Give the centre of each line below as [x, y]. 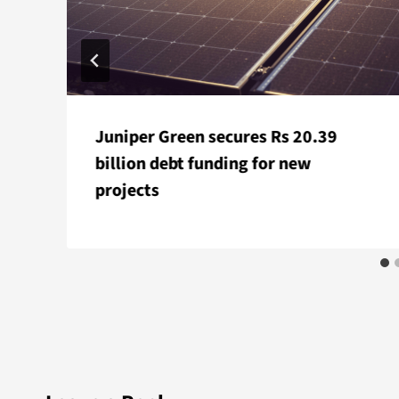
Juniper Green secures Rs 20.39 [216, 138]
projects [127, 191]
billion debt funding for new [204, 164]
